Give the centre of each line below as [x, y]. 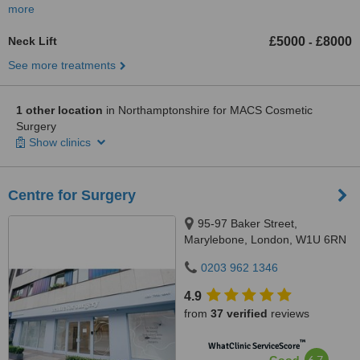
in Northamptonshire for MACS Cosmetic [208, 110]
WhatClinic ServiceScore [254, 346]
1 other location [59, 110]
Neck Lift [33, 41]
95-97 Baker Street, [247, 223]
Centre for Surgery [72, 195]
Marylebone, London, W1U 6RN [265, 239]
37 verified [239, 313]
